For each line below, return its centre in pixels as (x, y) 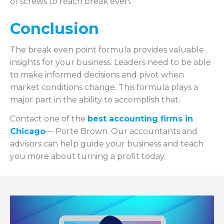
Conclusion (54, 28)
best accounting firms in (140, 118)
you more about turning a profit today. (88, 156)
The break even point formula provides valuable (107, 49)
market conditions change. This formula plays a (104, 87)
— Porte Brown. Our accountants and (121, 131)
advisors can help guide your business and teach (107, 143)
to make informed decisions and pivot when (97, 74)
